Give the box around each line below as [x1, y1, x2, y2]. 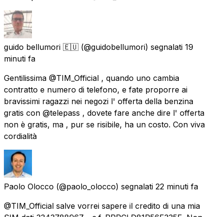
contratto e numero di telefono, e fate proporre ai [4, 84, 187, 94]
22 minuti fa [155, 181, 198, 191]
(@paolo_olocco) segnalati [56, 181, 153, 191]
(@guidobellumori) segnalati [81, 42, 183, 52]
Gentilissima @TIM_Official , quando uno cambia [4, 73, 179, 83]
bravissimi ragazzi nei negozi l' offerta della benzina [4, 96, 193, 106]
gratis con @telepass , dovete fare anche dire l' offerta [4, 108, 204, 118]
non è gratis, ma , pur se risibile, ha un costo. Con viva [4, 119, 205, 129]
